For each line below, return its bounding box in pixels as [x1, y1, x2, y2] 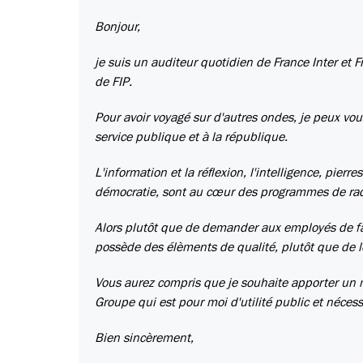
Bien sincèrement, [95, 331, 194, 345]
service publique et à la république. [95, 130, 288, 144]
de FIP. [95, 75, 132, 89]
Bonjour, [95, 20, 140, 34]
